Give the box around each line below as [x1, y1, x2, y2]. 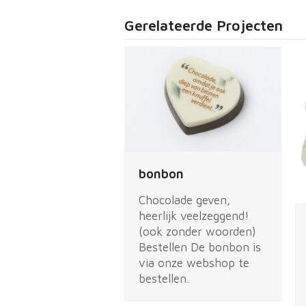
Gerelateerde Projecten [124, 17, 283, 34]
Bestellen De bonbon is [139, 240, 261, 255]
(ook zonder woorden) [139, 225, 256, 239]
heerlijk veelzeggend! [139, 209, 249, 223]
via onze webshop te [139, 256, 249, 270]
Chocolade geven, [139, 193, 230, 208]
